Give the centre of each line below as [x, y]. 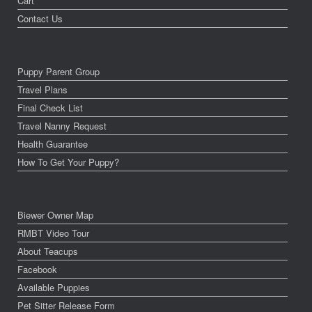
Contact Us [40, 19]
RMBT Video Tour [53, 233]
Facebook [37, 270]
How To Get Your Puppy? [68, 162]
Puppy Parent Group [58, 72]
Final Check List [50, 108]
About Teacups [48, 251]
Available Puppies [54, 288]
